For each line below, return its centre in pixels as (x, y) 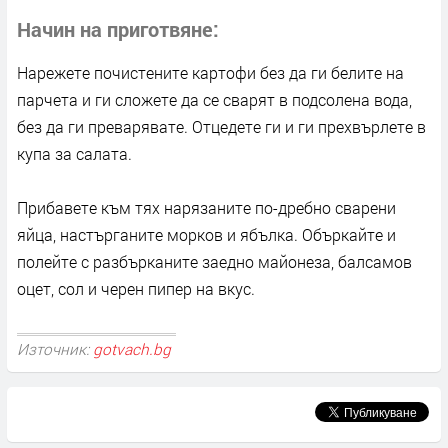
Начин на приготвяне (115, 29)
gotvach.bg (132, 348)
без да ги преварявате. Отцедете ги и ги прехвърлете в (221, 127)
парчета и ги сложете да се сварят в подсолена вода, (214, 100)
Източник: (55, 348)
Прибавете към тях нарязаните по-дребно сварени (206, 208)
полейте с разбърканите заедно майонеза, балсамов (214, 262)
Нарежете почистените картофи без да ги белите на (210, 73)
